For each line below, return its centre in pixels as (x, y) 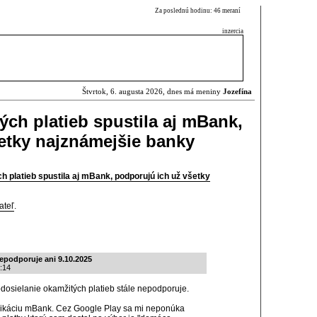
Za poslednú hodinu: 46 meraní (199, 11)
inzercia (233, 31)
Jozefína (237, 92)
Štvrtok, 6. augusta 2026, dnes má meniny (152, 92)
